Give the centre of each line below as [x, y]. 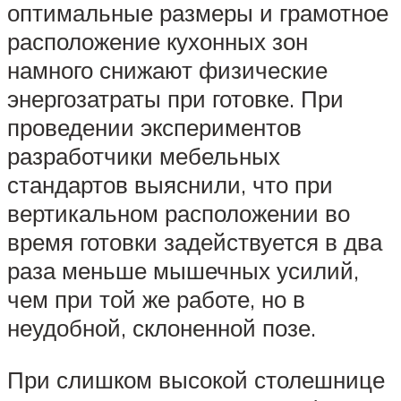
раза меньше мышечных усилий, [183, 271]
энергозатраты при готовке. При [175, 99]
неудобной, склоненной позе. [162, 328]
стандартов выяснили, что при [170, 185]
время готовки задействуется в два [195, 242]
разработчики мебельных [144, 156]
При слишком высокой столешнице [196, 379]
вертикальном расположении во [179, 213]
